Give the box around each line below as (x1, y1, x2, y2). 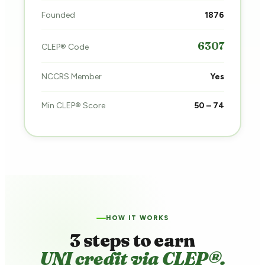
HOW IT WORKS (105, 214, 169, 222)
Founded (41, 9, 75, 20)
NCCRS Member (41, 71, 102, 82)
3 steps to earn (69, 230, 196, 252)
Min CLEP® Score (41, 100, 105, 111)
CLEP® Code (41, 41, 89, 52)
